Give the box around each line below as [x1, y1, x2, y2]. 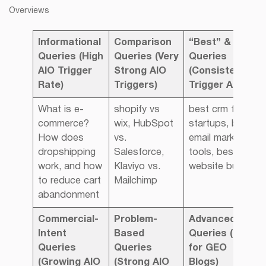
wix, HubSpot [114, 119, 174, 128]
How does [38, 134, 84, 142]
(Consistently [189, 66, 253, 75]
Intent [38, 229, 67, 238]
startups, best [189, 119, 252, 128]
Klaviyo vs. [114, 162, 161, 171]
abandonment [38, 191, 100, 199]
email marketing [189, 134, 256, 142]
